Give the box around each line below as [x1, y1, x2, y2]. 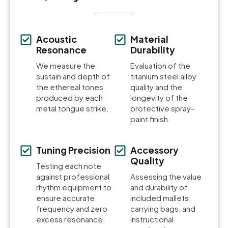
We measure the [36, 61, 95, 71]
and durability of [130, 182, 188, 192]
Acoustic [36, 33, 77, 45]
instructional [130, 214, 174, 224]
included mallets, [130, 193, 191, 203]
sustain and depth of [36, 71, 110, 81]
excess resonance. [36, 214, 105, 224]
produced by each [36, 93, 103, 103]
